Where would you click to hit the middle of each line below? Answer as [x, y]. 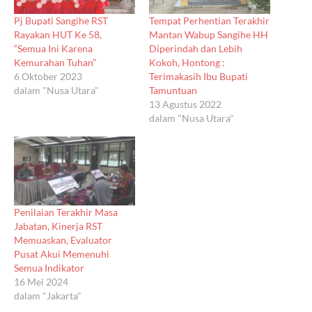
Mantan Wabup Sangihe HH [209, 34]
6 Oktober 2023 [48, 76]
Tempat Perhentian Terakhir [209, 20]
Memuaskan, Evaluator [63, 240]
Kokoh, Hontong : [187, 62]
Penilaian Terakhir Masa [66, 212]
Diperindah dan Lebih [196, 48]
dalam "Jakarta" [48, 296]
